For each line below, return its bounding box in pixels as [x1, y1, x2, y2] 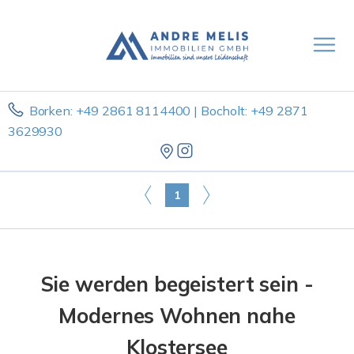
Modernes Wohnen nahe [58, 303, 296, 329]
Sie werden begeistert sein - [40, 271, 314, 297]
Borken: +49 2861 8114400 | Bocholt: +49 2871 [28, 103, 308, 119]
